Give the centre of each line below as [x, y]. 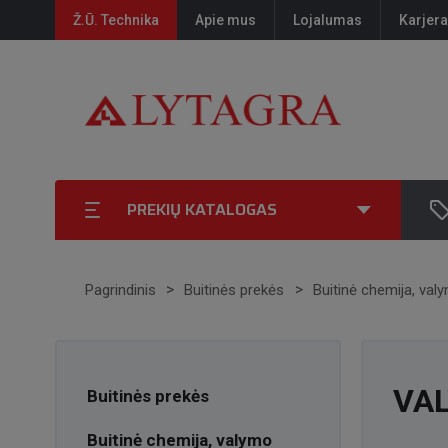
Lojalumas [327, 20]
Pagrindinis [120, 290]
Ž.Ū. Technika [115, 20]
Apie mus [225, 20]
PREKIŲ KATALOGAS [201, 209]
